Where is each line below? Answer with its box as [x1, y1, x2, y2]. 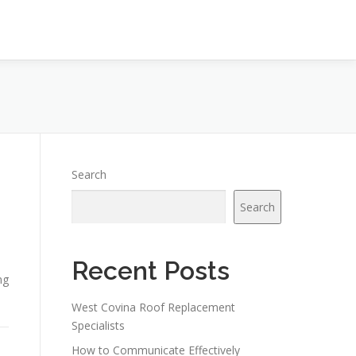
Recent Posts [72, 256, 230, 285]
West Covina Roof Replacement [72, 300, 235, 315]
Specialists [72, 318, 125, 333]
